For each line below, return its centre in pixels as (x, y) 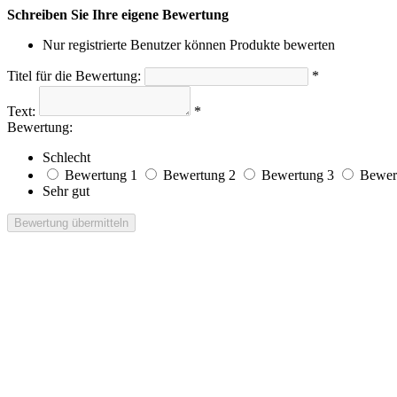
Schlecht (66, 157)
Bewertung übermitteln (71, 223)
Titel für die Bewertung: (74, 76)
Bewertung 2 (199, 175)
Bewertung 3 (298, 175)
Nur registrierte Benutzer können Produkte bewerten (189, 45)
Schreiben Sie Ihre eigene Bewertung (118, 15)
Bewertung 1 (101, 175)
